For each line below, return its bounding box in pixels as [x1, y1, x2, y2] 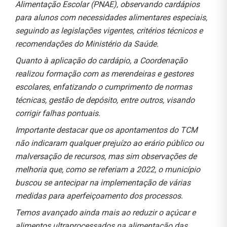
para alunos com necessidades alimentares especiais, [15, 12, 207, 22]
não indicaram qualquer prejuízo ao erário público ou [15, 138, 204, 148]
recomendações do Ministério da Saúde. [15, 39, 159, 49]
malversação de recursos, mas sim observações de [15, 151, 197, 161]
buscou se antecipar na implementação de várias [15, 177, 191, 187]
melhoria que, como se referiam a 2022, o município [15, 164, 200, 174]
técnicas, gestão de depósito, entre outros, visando [15, 95, 195, 105]
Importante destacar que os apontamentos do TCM [15, 125, 198, 135]
